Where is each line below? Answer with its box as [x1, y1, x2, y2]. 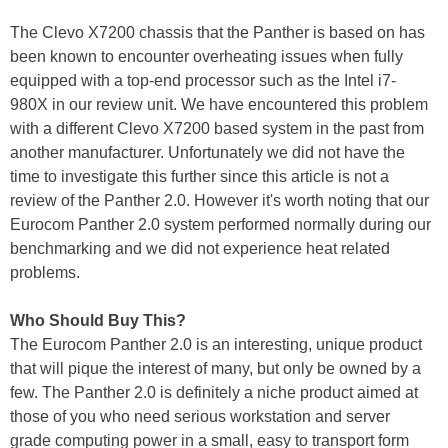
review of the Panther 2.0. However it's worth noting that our [10, 191, 429, 209]
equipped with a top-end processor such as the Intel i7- [10, 71, 396, 89]
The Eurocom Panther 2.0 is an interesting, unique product [10, 335, 422, 353]
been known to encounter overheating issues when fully [10, 47, 403, 65]
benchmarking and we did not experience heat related [10, 239, 390, 257]
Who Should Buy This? [10, 311, 186, 329]
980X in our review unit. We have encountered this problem [10, 95, 428, 113]
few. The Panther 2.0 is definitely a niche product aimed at [10, 383, 418, 401]
